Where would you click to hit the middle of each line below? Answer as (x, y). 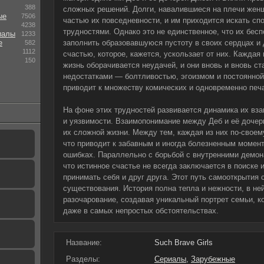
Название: (84, 242)
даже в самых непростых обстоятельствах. (141, 211)
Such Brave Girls (184, 242)
